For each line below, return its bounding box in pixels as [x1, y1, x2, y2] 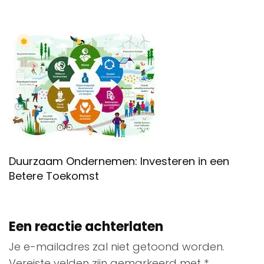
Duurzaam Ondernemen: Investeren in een [9, 153, 229, 169]
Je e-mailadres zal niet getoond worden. [9, 239, 225, 254]
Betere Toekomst [9, 168, 99, 183]
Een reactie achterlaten [9, 217, 163, 236]
